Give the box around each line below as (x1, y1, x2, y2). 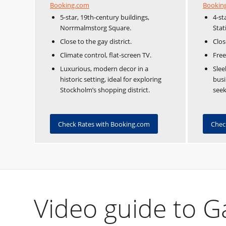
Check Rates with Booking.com (58, 119, 150, 129)
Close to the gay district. (60, 36, 132, 46)
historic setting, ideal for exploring (60, 74, 161, 84)
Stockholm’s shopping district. (60, 85, 150, 94)
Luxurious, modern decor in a (60, 64, 148, 73)
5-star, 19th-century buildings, (60, 12, 149, 22)
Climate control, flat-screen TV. (60, 50, 151, 60)
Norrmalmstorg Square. (60, 23, 131, 32)
